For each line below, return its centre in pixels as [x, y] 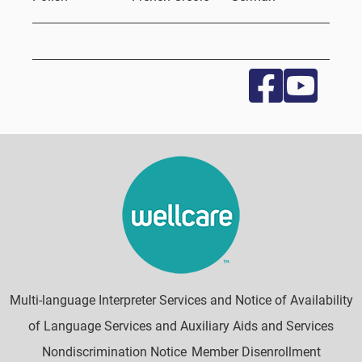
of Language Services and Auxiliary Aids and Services [181, 326]
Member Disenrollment [256, 352]
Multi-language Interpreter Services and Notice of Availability [181, 300]
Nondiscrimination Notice [114, 352]
